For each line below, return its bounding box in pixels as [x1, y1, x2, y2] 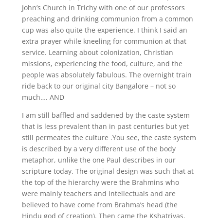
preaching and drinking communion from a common [21, 14, 193, 23]
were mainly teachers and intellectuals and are [21, 189, 176, 198]
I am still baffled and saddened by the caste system [21, 110, 190, 120]
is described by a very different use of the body [21, 144, 176, 153]
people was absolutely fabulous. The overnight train [21, 70, 192, 79]
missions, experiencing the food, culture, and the [21, 59, 182, 68]
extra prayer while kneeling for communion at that [21, 36, 186, 46]
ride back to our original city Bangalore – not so [21, 81, 176, 91]
